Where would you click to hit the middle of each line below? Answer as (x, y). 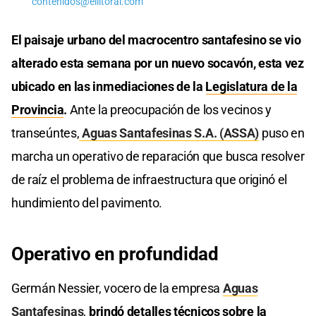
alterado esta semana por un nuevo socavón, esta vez (158, 63)
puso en (282, 133)
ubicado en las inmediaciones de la (109, 87)
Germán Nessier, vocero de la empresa (117, 288)
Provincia (38, 110)
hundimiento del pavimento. (87, 203)
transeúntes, (45, 133)
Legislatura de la (251, 87)
